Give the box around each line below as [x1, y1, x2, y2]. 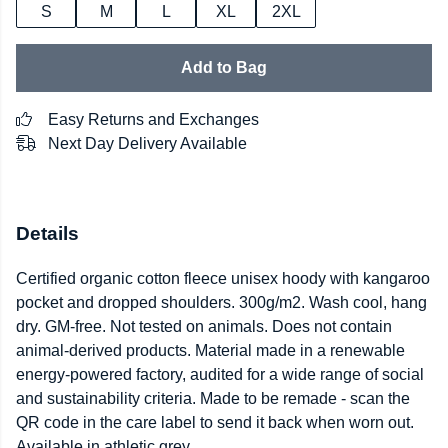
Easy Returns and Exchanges [48, 111, 259, 128]
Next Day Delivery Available [48, 135, 247, 152]
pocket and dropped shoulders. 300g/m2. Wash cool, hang [16, 294, 427, 312]
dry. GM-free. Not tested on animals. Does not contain [16, 318, 392, 336]
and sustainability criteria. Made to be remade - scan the [16, 390, 410, 408]
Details [16, 223, 79, 244]
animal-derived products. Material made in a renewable [16, 342, 405, 360]
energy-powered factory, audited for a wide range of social [16, 366, 424, 384]
